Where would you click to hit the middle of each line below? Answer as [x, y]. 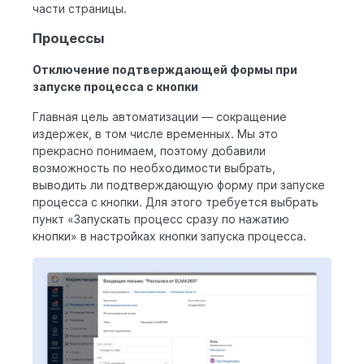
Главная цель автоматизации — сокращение [160, 116]
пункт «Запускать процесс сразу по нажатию [161, 219]
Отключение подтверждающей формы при [165, 69]
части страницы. [80, 9]
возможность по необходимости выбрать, [154, 167]
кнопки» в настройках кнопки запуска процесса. [169, 236]
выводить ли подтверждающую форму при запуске [179, 184]
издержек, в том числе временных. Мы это [155, 133]
